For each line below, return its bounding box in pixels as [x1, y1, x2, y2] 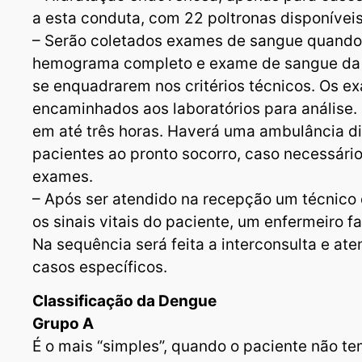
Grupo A [32, 314, 94, 334]
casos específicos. [32, 257, 167, 276]
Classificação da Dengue [32, 292, 217, 311]
